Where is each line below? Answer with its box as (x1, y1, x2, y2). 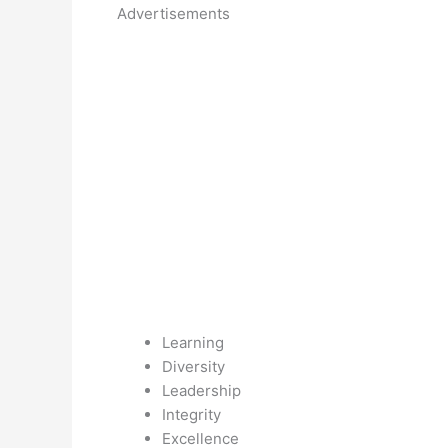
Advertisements (117, 4, 230, 23)
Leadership (162, 381, 241, 400)
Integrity (162, 405, 221, 424)
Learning (162, 333, 224, 352)
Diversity (162, 357, 225, 376)
